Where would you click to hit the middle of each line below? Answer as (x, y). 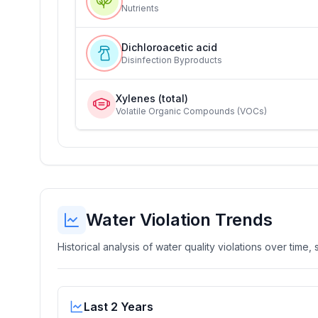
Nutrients (140, 8)
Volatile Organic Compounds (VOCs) (191, 111)
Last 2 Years (119, 307)
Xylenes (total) (152, 98)
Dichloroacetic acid (169, 47)
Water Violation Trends (179, 220)
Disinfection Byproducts (172, 60)
